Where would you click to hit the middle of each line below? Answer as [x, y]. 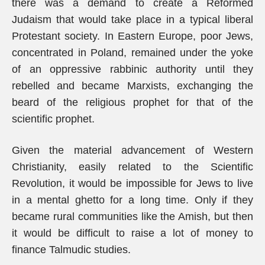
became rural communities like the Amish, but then [132, 216]
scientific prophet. [53, 119]
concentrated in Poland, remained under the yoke [132, 53]
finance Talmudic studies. [71, 250]
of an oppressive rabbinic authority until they [132, 69]
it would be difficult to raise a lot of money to [132, 233]
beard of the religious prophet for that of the [132, 102]
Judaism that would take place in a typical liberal [132, 20]
